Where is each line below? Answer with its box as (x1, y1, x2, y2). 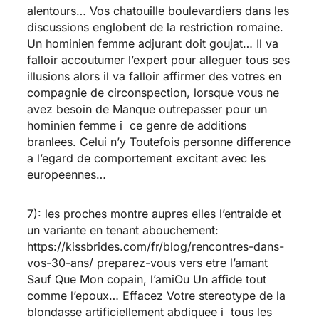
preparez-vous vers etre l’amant (93, 255, 268, 270)
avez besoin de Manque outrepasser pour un (26, 101, 267, 116)
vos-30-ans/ (26, 255, 93, 270)
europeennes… (26, 167, 106, 182)
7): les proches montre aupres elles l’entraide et (26, 206, 281, 221)
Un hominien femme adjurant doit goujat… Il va (26, 36, 278, 51)
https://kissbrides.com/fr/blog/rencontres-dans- (26, 239, 284, 253)
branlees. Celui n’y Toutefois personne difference (26, 134, 291, 149)
